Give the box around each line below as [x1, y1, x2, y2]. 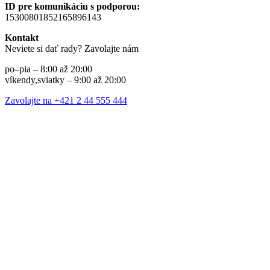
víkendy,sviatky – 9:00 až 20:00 [5, 75, 126, 86]
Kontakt [5, 33, 39, 43]
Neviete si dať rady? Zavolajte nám [5, 43, 139, 54]
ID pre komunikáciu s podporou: [5, 1, 140, 12]
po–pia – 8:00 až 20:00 [5, 64, 92, 75]
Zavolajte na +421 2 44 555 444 [5, 95, 127, 106]
